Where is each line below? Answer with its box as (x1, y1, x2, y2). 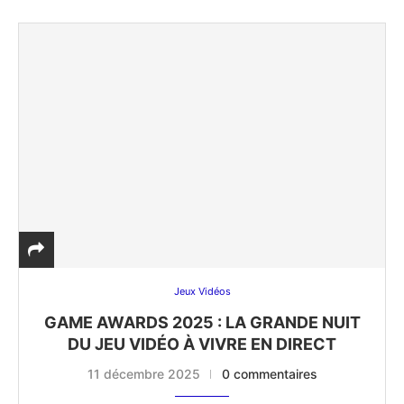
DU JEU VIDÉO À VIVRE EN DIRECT (68, 335, 336, 354)
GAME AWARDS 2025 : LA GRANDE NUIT (43, 313, 361, 333)
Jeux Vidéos (173, 285, 231, 298)
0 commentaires (221, 366, 317, 382)
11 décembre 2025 (87, 366, 200, 382)
